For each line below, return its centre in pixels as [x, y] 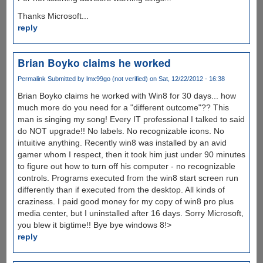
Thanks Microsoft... [53, 16]
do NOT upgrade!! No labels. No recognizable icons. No [121, 131]
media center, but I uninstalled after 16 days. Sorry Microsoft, [130, 213]
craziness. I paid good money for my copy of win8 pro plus [125, 202]
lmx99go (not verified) [117, 78]
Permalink [31, 78]
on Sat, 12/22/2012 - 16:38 [186, 78]
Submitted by [66, 78]
